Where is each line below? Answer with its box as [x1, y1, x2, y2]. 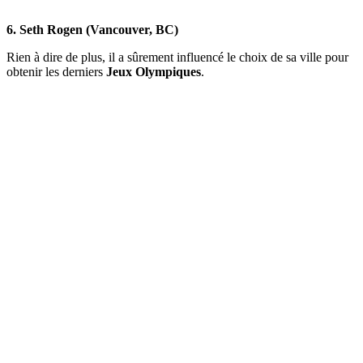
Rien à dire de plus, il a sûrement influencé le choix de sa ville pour [6, 49, 348, 64]
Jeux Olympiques [106, 64, 201, 79]
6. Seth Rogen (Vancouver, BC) [6, 22, 178, 36]
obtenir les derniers [6, 64, 106, 79]
